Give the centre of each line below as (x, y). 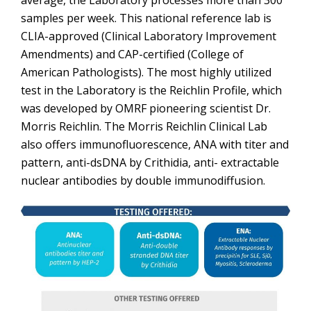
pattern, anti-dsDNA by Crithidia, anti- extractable (150, 162)
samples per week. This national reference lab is (146, 18)
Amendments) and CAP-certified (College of (132, 54)
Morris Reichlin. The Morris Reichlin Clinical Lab (144, 126)
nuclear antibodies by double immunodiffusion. (143, 180)
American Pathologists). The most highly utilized (146, 72)
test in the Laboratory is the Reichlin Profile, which (151, 90)
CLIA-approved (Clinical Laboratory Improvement (149, 36)
